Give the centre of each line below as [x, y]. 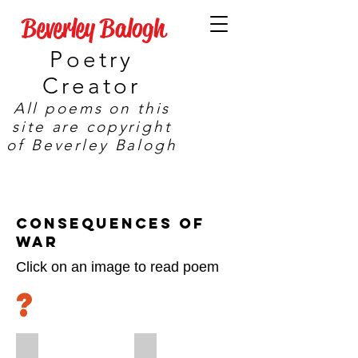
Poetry [92, 60]
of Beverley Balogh [92, 145]
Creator [92, 86]
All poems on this [92, 108]
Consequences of [111, 223]
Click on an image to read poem [117, 267]
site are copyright [92, 127]
